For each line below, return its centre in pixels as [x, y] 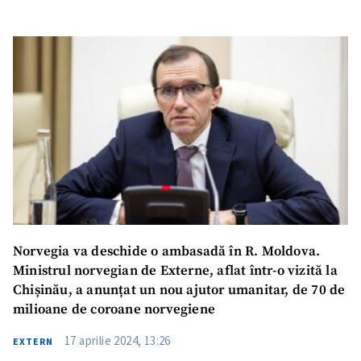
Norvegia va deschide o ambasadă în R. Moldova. [167, 252]
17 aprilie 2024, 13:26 [118, 340]
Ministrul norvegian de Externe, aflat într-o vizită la [175, 271]
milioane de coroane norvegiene [114, 310]
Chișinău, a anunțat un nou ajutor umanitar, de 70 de [179, 290]
